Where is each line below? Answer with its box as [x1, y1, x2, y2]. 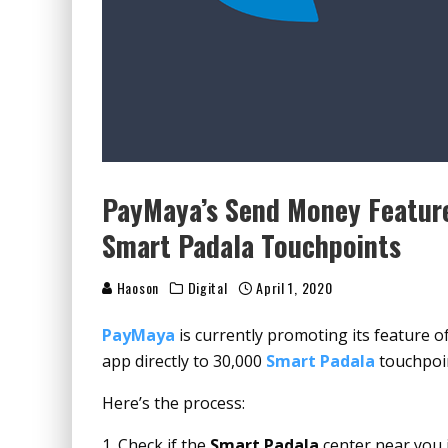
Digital [187, 277, 228, 298]
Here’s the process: [102, 392, 245, 414]
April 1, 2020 [256, 277, 333, 298]
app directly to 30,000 [102, 350, 266, 372]
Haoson [113, 277, 159, 298]
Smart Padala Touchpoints [102, 225, 401, 266]
